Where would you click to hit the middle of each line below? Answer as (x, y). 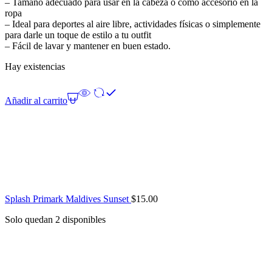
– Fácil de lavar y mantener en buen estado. (88, 46)
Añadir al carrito (36, 101)
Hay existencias (35, 67)
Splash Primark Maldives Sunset (68, 199)
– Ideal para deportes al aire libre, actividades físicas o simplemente (133, 24)
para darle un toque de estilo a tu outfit (78, 35)
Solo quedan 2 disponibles (55, 220)
